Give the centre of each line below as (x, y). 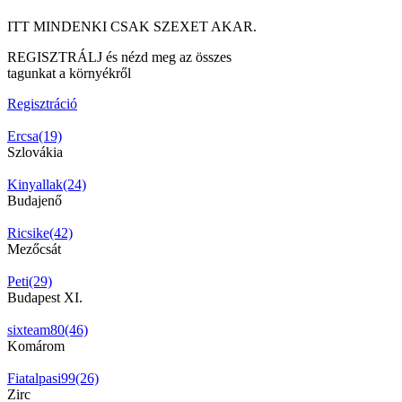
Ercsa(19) (35, 135)
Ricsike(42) (40, 232)
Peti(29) (30, 281)
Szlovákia (35, 152)
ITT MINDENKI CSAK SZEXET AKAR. (132, 26)
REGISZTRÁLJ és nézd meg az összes (119, 57)
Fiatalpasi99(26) (53, 378)
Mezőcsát (34, 249)
